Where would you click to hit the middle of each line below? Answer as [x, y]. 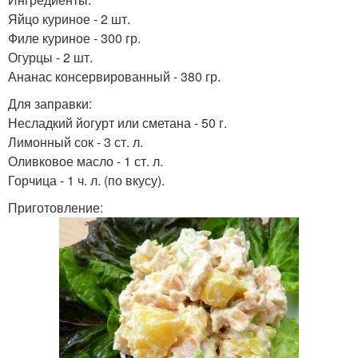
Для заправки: [50, 103]
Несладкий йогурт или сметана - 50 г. [117, 122]
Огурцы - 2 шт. [50, 57]
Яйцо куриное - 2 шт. [69, 18]
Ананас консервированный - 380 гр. [114, 76]
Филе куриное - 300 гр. [74, 38]
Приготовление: [56, 207]
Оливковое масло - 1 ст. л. [86, 161]
